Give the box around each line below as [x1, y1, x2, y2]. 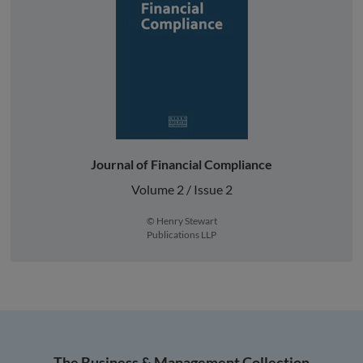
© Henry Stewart [146, 214, 217, 227]
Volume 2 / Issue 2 [130, 181, 233, 197]
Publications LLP [147, 228, 216, 241]
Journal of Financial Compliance [91, 156, 272, 172]
